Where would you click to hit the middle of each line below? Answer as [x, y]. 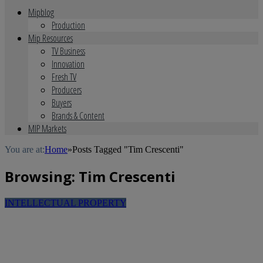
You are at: [25, 149]
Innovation [68, 64]
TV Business [68, 51]
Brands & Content [78, 116]
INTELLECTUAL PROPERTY [65, 203]
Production [68, 25]
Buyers [62, 103]
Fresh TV [64, 77]
